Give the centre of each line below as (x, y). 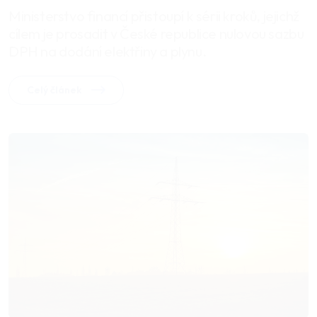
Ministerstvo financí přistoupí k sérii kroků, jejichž (154, 16)
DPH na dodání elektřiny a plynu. (108, 52)
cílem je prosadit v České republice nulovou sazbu (156, 34)
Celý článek (56, 90)
